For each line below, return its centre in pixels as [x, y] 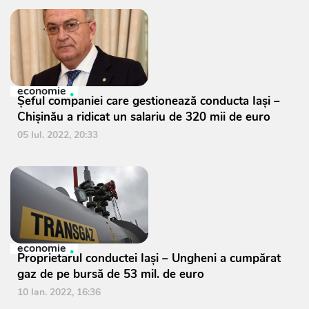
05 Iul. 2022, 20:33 [58, 135]
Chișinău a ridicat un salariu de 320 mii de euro [144, 117]
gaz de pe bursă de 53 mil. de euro [111, 274]
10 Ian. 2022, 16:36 [59, 292]
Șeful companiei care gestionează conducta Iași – [149, 101]
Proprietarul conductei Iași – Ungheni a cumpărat [149, 258]
